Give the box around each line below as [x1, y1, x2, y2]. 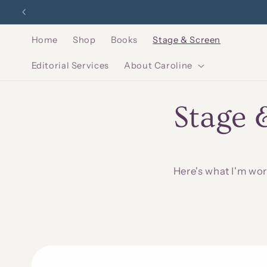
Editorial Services [31, 60, 109, 71]
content [18, 13, 56, 25]
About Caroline [124, 60, 193, 71]
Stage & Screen [153, 34, 221, 45]
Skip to [18, 2, 52, 14]
